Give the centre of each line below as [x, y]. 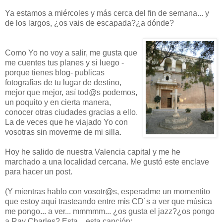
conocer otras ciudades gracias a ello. [71, 112]
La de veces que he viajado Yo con [66, 122]
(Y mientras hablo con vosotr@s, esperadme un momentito [108, 191]
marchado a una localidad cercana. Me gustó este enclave [107, 162]
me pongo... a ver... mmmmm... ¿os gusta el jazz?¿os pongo [110, 211]
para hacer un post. [39, 171]
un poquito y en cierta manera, [58, 102]
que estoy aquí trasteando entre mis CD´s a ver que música [109, 201]
